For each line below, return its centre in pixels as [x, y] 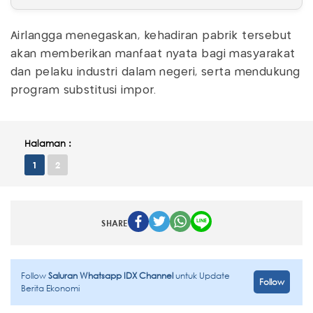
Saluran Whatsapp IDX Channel [112, 275]
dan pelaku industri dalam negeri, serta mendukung [155, 72]
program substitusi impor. [85, 90]
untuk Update [203, 275]
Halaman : [48, 143]
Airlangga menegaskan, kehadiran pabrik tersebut [151, 36]
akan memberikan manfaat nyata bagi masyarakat [153, 54]
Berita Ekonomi [50, 288]
